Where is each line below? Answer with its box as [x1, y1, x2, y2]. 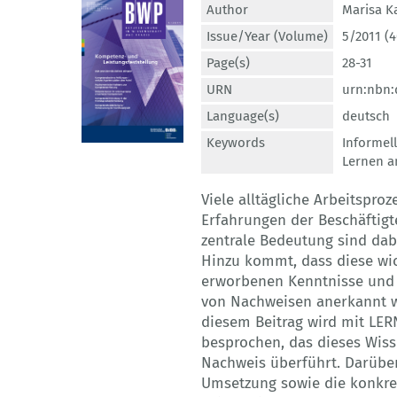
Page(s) [206, 55, 250, 72]
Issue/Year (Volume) [206, 28, 328, 45]
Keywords [206, 135, 265, 152]
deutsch [342, 108, 390, 125]
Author [206, 2, 248, 19]
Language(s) [206, 108, 279, 125]
